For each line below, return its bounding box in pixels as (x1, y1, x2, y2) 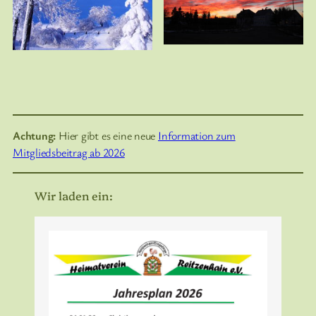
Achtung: (13, 127, 59, 143)
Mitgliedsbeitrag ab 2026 (13, 144, 125, 160)
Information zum (157, 127, 236, 143)
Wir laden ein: (35, 187, 113, 203)
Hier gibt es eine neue (59, 127, 158, 143)
